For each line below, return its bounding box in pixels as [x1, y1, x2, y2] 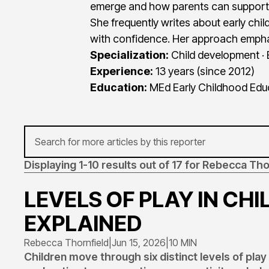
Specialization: [90, 49, 169, 61]
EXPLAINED [24, 210, 142, 237]
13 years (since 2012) [156, 65, 255, 77]
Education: [90, 81, 147, 94]
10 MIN [169, 237, 197, 249]
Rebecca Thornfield [24, 237, 109, 249]
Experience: [90, 65, 156, 77]
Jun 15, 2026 [112, 237, 166, 249]
